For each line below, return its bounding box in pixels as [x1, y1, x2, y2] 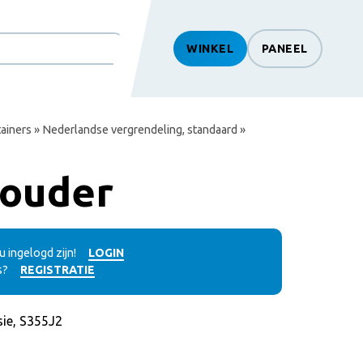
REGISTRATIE [20, 263, 95, 276]
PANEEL [261, 41, 308, 55]
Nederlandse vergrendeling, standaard [42, 123, 237, 136]
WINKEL [186, 41, 234, 55]
